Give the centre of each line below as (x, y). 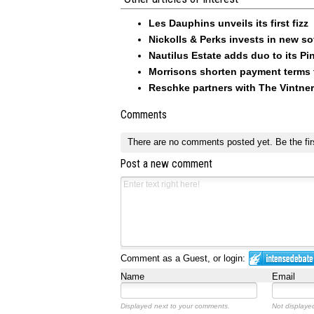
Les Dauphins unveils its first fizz (228, 23)
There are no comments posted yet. (201, 142)
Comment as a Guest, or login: (183, 259)
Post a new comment (166, 164)
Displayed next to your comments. (175, 306)
